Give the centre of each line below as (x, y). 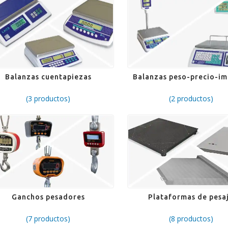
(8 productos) (191, 219)
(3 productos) (48, 99)
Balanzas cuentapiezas (48, 77)
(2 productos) (191, 99)
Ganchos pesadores (48, 197)
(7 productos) (48, 219)
